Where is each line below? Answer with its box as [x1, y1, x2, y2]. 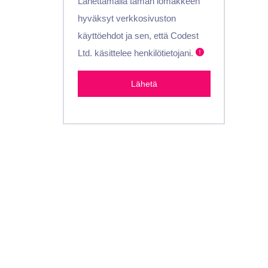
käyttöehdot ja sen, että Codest [77, 30, 199, 41]
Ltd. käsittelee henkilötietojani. [77, 47, 196, 58]
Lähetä [130, 78, 157, 89]
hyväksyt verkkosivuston [77, 13, 176, 23]
